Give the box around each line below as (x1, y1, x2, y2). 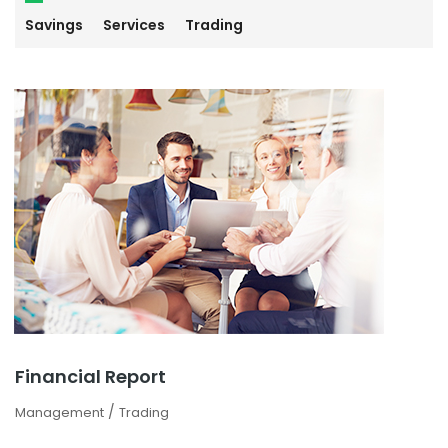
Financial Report (15, 364, 166, 389)
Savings (25, 15, 83, 35)
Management (15, 403, 104, 422)
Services (103, 15, 165, 35)
